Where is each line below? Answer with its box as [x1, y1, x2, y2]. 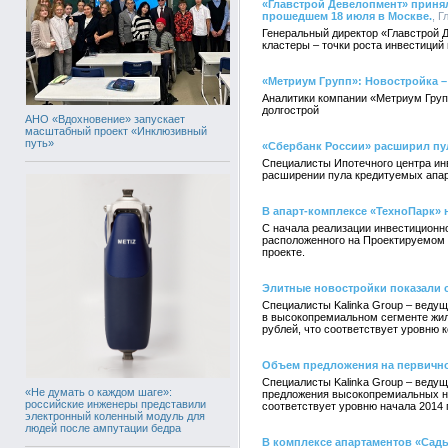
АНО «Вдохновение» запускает [25, 112, 185, 125]
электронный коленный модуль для [25, 409, 205, 422]
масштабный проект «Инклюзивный [25, 124, 207, 137]
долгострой [262, 104, 319, 116]
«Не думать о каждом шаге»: [25, 385, 172, 398]
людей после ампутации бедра [25, 421, 181, 434]
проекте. [262, 246, 305, 258]
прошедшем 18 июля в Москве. [262, 10, 432, 22]
